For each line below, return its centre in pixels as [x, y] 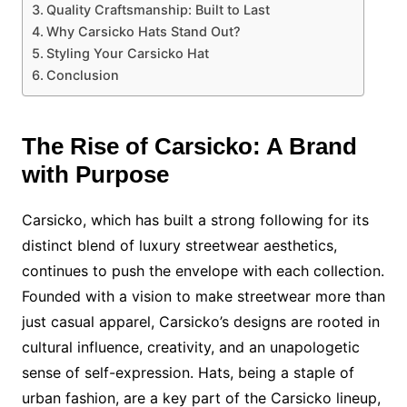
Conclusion [82, 75]
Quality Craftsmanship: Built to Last [158, 10]
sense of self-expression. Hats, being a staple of [188, 372]
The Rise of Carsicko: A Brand [189, 146]
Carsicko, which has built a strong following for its [195, 220]
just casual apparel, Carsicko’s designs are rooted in [200, 322]
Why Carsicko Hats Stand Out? [143, 31]
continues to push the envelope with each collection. [203, 271]
